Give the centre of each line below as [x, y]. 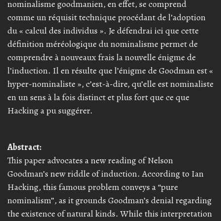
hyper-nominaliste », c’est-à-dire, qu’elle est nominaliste [110, 84]
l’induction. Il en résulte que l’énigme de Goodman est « [110, 70]
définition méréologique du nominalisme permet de [103, 44]
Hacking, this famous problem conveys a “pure [93, 187]
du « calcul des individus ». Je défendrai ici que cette [103, 30]
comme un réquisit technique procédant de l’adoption [107, 17]
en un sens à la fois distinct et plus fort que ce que [98, 97]
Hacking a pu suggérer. [50, 110]
